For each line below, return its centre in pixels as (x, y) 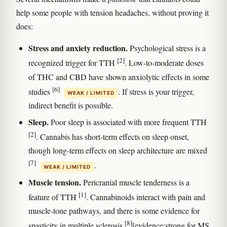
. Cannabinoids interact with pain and (146, 197)
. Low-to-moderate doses (164, 63)
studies (40, 91)
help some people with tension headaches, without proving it (112, 13)
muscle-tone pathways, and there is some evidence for (114, 210)
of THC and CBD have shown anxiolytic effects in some (119, 77)
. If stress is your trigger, (156, 91)
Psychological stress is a (167, 48)
